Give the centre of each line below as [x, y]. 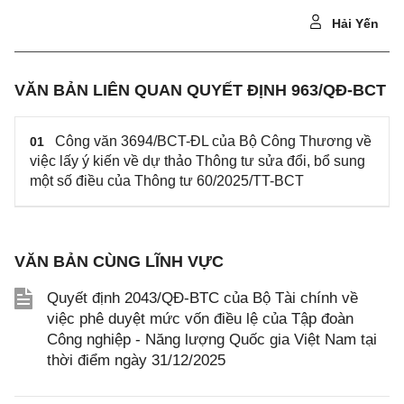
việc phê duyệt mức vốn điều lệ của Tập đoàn [200, 319]
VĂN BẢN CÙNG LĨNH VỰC [119, 262]
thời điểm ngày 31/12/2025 [136, 360]
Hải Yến [353, 23]
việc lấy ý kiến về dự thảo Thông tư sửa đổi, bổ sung [197, 161]
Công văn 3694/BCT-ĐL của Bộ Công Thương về [213, 141]
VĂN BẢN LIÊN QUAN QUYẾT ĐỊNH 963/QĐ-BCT [200, 90]
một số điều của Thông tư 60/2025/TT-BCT [167, 181]
